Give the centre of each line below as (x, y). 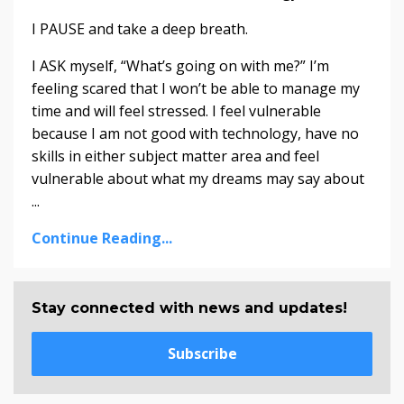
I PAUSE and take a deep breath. (142, 28)
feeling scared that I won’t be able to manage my (196, 88)
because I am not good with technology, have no (195, 133)
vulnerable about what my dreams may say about (198, 178)
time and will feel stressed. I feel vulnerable (176, 110)
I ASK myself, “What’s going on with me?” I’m (180, 65)
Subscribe (202, 354)
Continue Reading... (102, 238)
